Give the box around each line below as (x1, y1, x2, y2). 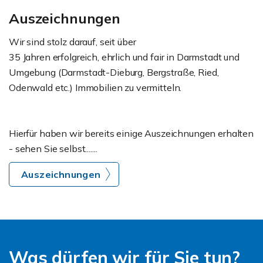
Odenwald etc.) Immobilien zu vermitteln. (9, 82, 182, 94)
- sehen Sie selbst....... (9, 143, 97, 155)
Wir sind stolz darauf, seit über (9, 36, 139, 48)
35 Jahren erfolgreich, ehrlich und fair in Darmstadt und (9, 51, 240, 63)
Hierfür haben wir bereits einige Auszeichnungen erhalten (9, 127, 254, 140)
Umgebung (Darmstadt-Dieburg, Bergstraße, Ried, (9, 66, 219, 79)
